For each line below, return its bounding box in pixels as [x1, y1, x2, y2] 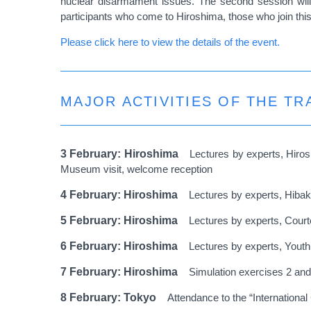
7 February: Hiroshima [60, 265, 189, 278]
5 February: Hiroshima [60, 214, 189, 226]
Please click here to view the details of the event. [60, 35, 280, 48]
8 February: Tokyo [60, 291, 167, 303]
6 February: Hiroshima [60, 239, 189, 252]
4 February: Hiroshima [60, 188, 189, 201]
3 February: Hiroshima [60, 147, 190, 160]
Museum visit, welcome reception [60, 162, 212, 175]
